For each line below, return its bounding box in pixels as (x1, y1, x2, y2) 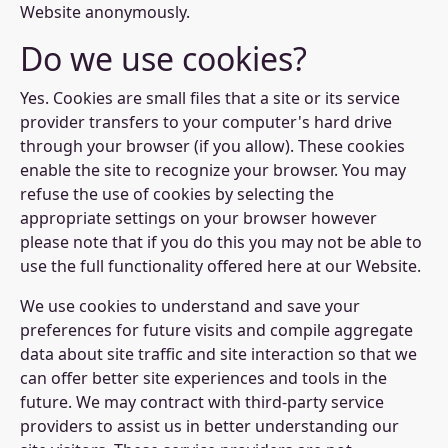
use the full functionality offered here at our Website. (20, 255, 421, 277)
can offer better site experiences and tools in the (20, 367, 387, 389)
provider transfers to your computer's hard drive (20, 111, 392, 133)
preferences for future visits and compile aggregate (20, 319, 413, 341)
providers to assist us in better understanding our (20, 415, 399, 437)
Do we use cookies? (20, 37, 307, 80)
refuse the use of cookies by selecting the (20, 183, 334, 205)
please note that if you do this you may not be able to (20, 231, 422, 253)
